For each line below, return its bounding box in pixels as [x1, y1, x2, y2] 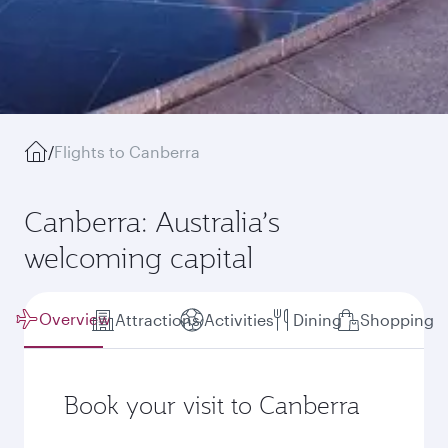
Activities [204, 310, 275, 329]
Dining [293, 310, 343, 329]
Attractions [114, 310, 200, 329]
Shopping [359, 310, 434, 329]
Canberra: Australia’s [24, 203, 280, 240]
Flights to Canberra [54, 142, 200, 161]
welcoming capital [24, 239, 253, 276]
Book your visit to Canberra [64, 389, 360, 421]
